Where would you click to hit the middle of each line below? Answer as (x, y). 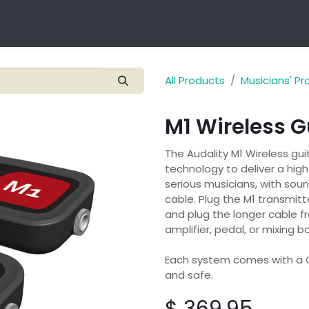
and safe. (189, 275)
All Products (195, 81)
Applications (205, 23)
